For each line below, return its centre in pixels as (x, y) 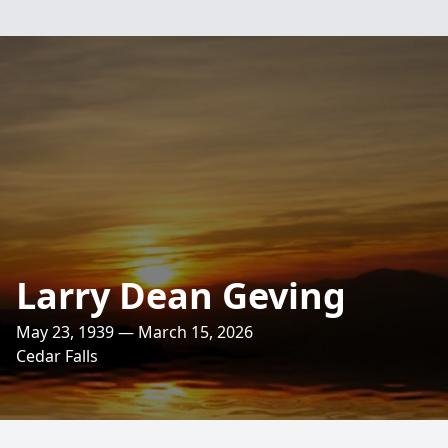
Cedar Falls (57, 356)
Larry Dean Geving (181, 295)
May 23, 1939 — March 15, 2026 (134, 332)
